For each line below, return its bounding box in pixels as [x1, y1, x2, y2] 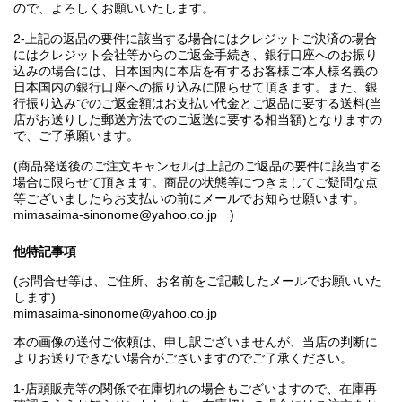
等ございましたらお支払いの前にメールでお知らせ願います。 [13, 191, 365, 206]
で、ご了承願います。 [13, 128, 139, 144]
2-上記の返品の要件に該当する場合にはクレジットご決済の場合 [13, 31, 377, 47]
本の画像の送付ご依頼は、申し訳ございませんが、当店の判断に [13, 335, 378, 350]
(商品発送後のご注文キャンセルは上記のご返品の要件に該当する [13, 159, 382, 174]
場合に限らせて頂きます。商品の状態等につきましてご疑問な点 [13, 175, 378, 190]
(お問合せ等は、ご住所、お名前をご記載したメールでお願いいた [13, 274, 382, 289]
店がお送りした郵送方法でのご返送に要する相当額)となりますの [13, 112, 382, 127]
